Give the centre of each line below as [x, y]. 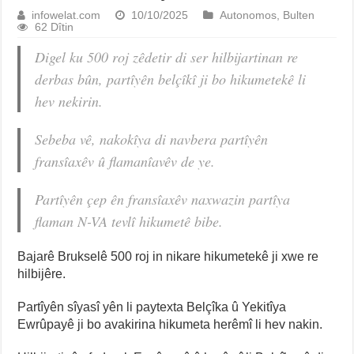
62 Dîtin [55, 28]
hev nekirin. [69, 102]
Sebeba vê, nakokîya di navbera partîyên [152, 139]
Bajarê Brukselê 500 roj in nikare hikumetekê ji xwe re [168, 257]
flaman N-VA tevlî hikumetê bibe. [129, 222]
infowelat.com [66, 16]
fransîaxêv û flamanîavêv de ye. [125, 162]
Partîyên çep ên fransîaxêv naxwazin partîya [163, 200]
